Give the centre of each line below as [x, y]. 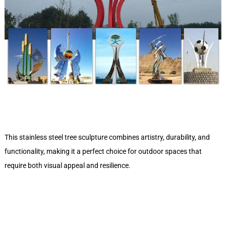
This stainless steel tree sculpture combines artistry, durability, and [107, 137]
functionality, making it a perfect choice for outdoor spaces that [103, 152]
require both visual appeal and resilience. [67, 166]
